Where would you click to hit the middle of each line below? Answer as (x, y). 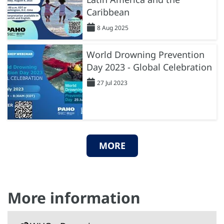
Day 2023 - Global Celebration (149, 67)
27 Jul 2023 (112, 82)
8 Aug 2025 (113, 27)
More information (74, 197)
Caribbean (108, 12)
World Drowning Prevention (145, 54)
